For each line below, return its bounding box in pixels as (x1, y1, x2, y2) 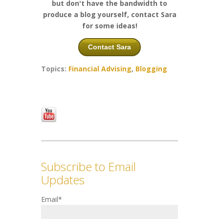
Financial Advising (68, 64, 131, 74)
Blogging (135, 64, 167, 74)
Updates (41, 172, 85, 188)
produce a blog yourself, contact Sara (43, 10, 176, 20)
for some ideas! (82, 21, 137, 31)
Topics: (41, 64, 68, 74)
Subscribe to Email (41, 158, 136, 175)
